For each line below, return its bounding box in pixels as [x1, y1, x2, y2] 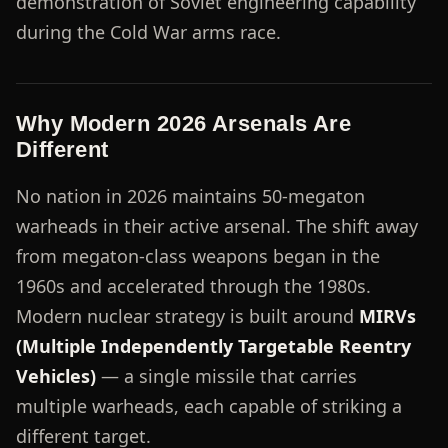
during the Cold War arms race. [15, 19, 281, 44]
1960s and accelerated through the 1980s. [15, 273, 371, 298]
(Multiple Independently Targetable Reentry [15, 333, 411, 358]
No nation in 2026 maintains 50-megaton [15, 183, 365, 208]
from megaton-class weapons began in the [15, 243, 380, 268]
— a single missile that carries [95, 363, 357, 388]
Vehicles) [15, 363, 96, 388]
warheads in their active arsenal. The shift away [15, 213, 418, 238]
